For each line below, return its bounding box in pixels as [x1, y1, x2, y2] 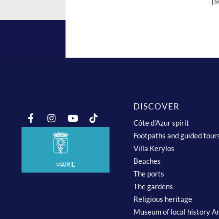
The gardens [133, 182, 174, 191]
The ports [133, 169, 165, 178]
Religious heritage [133, 195, 193, 203]
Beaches [133, 156, 161, 165]
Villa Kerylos [133, 144, 175, 153]
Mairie [55, 160, 76, 168]
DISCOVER [133, 101, 180, 111]
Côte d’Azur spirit [133, 118, 190, 127]
